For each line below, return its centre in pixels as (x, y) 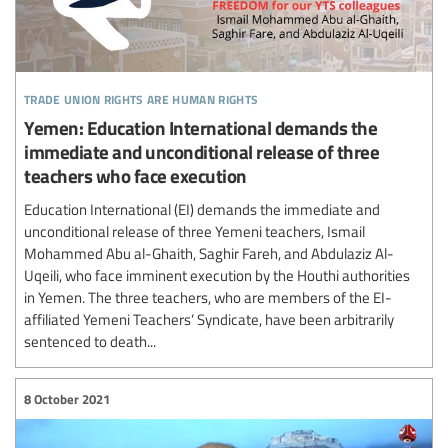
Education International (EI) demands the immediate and (202, 209)
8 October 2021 (67, 398)
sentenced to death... (90, 341)
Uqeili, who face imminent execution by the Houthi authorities (217, 275)
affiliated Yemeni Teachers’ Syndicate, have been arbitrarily (209, 319)
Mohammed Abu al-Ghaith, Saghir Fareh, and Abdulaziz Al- (209, 253)
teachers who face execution (135, 176)
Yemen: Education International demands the (200, 128)
